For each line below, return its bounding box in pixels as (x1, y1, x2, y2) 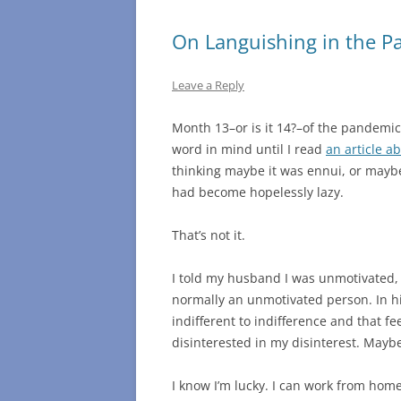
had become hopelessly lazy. (172, 183, 344, 201)
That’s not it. (172, 226, 245, 244)
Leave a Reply (172, 77, 244, 94)
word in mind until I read (172, 141, 326, 158)
